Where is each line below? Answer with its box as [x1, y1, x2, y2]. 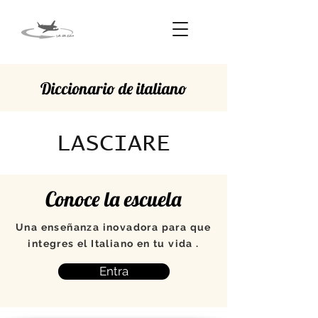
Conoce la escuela [45, 186, 182, 212]
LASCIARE [57, 132, 170, 155]
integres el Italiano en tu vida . [28, 238, 199, 249]
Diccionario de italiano [40, 78, 187, 99]
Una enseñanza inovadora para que [16, 221, 212, 233]
